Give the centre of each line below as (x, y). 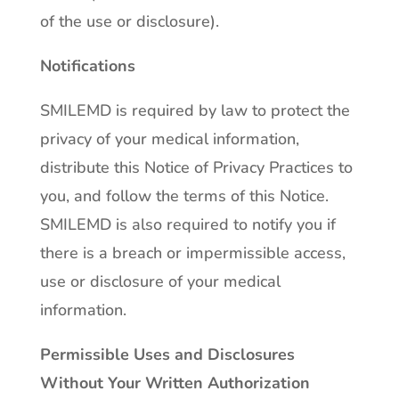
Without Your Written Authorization (175, 383)
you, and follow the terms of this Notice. (184, 196)
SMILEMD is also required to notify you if (187, 224)
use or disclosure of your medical (160, 281)
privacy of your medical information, (169, 139)
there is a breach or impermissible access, (192, 253)
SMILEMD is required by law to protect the (195, 110)
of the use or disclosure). (129, 21)
